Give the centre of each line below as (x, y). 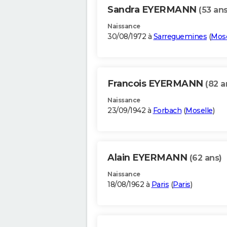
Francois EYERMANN (156, 84)
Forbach (167, 111)
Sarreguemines (180, 37)
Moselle (199, 111)
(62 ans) (205, 158)
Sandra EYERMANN (153, 10)
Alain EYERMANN (148, 158)
